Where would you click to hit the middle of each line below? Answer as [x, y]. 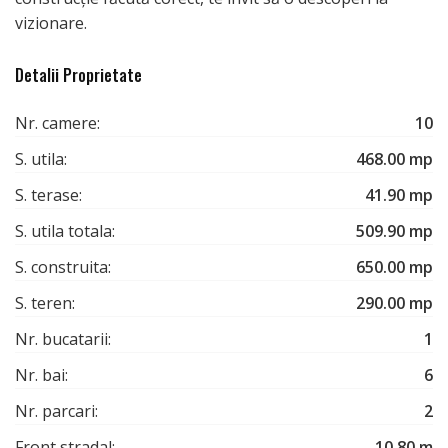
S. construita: [63, 267]
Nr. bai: [41, 375]
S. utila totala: [65, 231]
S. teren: [45, 303]
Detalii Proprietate [78, 75]
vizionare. [51, 23]
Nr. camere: [57, 123]
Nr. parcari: [56, 411]
